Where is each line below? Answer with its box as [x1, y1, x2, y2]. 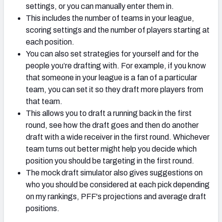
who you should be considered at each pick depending [26, 180, 210, 189]
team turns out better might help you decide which [26, 145, 197, 154]
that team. [26, 97, 62, 106]
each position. [26, 38, 74, 47]
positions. [26, 204, 59, 213]
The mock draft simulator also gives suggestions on [26, 168, 203, 177]
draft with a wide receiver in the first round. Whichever [26, 133, 210, 142]
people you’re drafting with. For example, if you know [26, 61, 206, 70]
